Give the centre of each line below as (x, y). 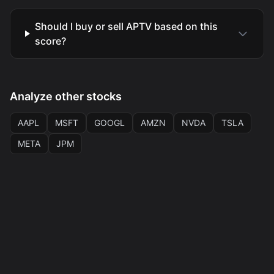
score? (50, 41)
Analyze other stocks (66, 96)
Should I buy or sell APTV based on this (126, 26)
